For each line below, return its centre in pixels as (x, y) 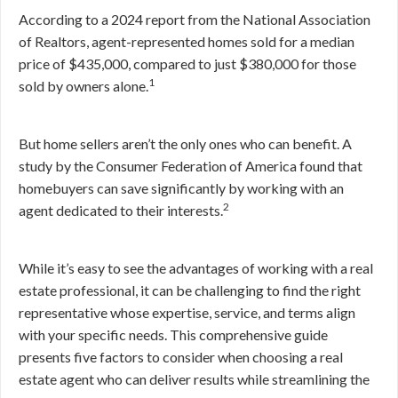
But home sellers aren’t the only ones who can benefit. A (185, 143)
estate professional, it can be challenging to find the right (190, 290)
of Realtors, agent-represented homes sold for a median (187, 41)
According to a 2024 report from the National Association (195, 19)
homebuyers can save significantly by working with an (181, 188)
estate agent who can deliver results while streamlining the (194, 379)
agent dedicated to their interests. (121, 210)
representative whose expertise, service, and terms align (187, 312)
